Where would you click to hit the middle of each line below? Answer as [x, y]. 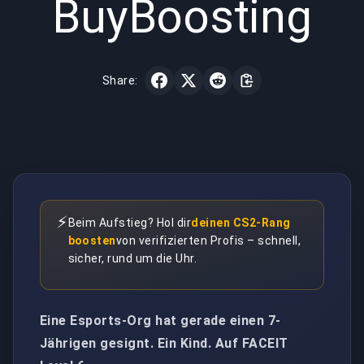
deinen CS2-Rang [241, 223]
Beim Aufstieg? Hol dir [130, 223]
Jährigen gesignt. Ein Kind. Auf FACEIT [164, 343]
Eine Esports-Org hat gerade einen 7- [160, 320]
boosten [92, 241]
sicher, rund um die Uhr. [132, 259]
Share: [120, 81]
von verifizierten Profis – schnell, [208, 241]
